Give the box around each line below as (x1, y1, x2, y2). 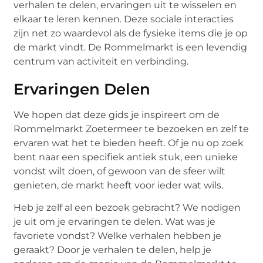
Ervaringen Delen (14, 79, 151, 99)
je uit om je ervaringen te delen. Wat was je (14, 216, 216, 228)
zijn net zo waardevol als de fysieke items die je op (14, 27, 248, 39)
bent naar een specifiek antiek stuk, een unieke (14, 151, 238, 163)
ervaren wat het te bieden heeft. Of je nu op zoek (14, 137, 244, 149)
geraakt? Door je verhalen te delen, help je (14, 244, 212, 256)
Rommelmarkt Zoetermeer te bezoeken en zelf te (14, 123, 249, 134)
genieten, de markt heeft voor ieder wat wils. (14, 179, 224, 191)
